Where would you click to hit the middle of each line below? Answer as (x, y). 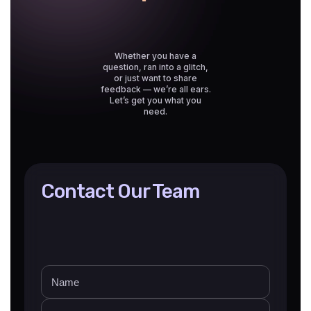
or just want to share (155, 78)
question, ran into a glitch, (155, 67)
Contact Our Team (120, 192)
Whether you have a (155, 56)
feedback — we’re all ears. (155, 90)
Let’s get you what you (155, 101)
